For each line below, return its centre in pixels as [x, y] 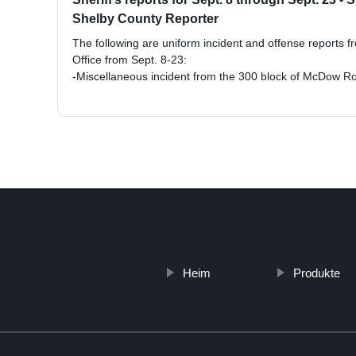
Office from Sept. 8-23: [130, 60]
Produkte [316, 273]
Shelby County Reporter [145, 19]
